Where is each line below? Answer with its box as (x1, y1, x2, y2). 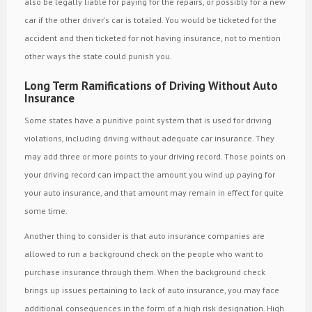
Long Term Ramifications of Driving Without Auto (24, 77, 278, 93)
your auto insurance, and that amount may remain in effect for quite (24, 187, 283, 198)
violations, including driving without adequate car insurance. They (24, 132, 274, 143)
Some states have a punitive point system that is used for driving (24, 114, 272, 125)
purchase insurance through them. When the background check (24, 266, 265, 277)
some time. (24, 205, 68, 216)
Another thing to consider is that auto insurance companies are (24, 230, 265, 241)
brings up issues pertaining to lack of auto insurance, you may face (24, 284, 279, 295)
